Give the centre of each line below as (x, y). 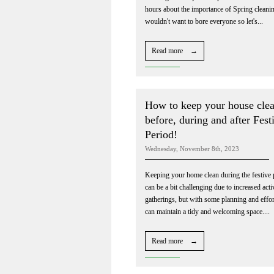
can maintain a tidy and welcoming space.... (207, 211)
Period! (161, 134)
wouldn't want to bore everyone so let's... (204, 21)
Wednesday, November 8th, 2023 (192, 148)
